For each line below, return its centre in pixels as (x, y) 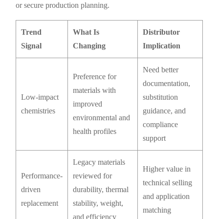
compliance (161, 125)
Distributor (162, 32)
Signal (32, 46)
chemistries (38, 111)
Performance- (42, 176)
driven (31, 190)
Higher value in (167, 169)
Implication (162, 46)
